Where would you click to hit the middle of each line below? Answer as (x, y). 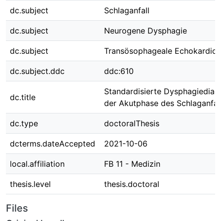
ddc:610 (119, 71)
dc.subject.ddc (37, 71)
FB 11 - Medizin (132, 164)
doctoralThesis (132, 123)
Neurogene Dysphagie (146, 31)
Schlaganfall (127, 10)
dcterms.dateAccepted (53, 144)
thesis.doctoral (132, 184)
